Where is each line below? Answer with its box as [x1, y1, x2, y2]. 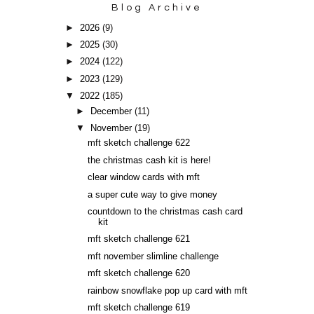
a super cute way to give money [87, 189, 217, 200]
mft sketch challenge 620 [87, 268, 190, 279]
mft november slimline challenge [87, 251, 219, 261]
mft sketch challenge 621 [87, 234, 190, 245]
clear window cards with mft [87, 172, 200, 183]
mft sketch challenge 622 [87, 138, 190, 149]
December [90, 106, 135, 116]
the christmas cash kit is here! [87, 155, 211, 165]
